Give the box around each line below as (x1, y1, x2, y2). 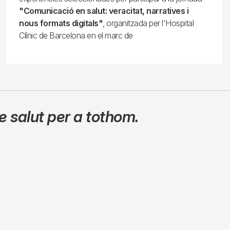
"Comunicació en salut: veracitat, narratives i (19, 6, 189, 16)
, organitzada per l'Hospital (103, 18, 194, 28)
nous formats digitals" (19, 18, 103, 28)
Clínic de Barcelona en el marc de (19, 30, 133, 41)
